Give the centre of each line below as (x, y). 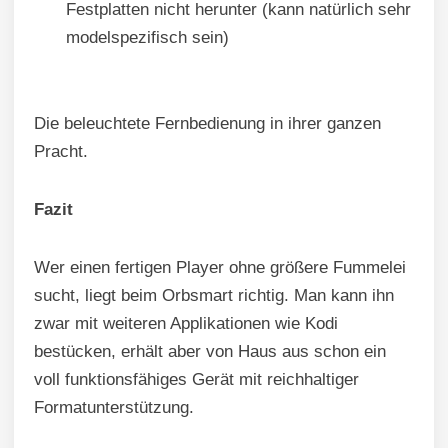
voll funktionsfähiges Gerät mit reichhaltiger (196, 380)
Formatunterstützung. (114, 408)
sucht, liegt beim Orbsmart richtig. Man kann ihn (214, 296)
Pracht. (61, 152)
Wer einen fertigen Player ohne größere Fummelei (220, 268)
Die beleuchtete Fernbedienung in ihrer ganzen (207, 124)
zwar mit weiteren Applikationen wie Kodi (186, 324)
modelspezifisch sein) (147, 38)
